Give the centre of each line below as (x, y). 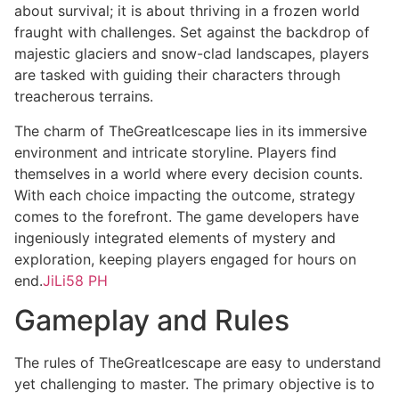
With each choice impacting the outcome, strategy (185, 195)
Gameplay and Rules (152, 320)
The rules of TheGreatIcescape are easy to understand (198, 362)
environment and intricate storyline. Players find (175, 152)
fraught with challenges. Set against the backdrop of (192, 33)
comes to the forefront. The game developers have (187, 216)
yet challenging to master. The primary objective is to (195, 384)
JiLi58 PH (75, 280)
